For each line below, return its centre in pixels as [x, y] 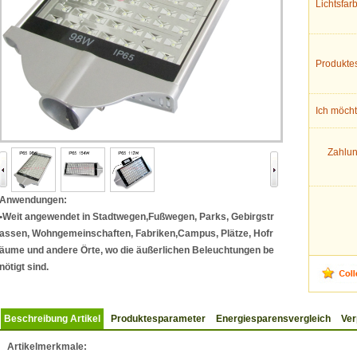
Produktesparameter [158, 319]
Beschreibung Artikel [52, 319]
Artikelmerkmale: [47, 347]
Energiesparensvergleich [273, 319]
